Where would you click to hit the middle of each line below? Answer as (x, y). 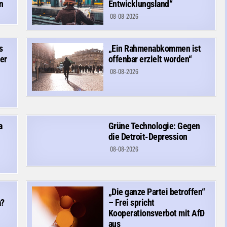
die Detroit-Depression (148, 136)
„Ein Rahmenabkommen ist (155, 48)
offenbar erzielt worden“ (150, 59)
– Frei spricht (131, 202)
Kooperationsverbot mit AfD (156, 213)
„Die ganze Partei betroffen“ (157, 192)
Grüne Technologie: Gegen (154, 126)
